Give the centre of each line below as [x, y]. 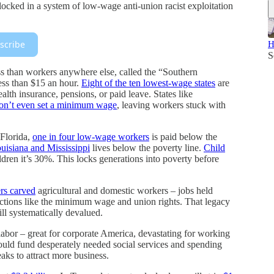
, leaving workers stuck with [171, 105]
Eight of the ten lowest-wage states [148, 83]
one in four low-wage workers [91, 136]
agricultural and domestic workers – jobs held [124, 190]
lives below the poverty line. [147, 147]
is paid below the [183, 136]
